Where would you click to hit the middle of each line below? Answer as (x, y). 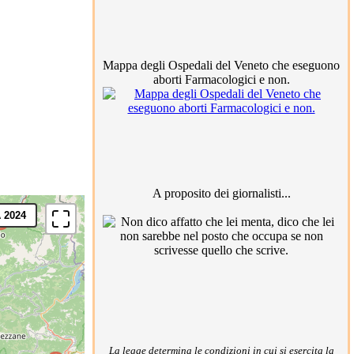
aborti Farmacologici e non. (221, 79)
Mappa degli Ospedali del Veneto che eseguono (221, 65)
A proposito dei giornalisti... (221, 193)
